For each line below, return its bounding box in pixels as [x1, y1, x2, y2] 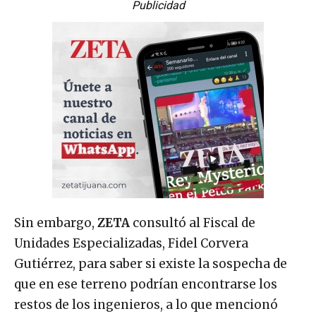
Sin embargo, [14, 215, 97, 231]
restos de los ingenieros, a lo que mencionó [14, 297, 278, 313]
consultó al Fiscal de [130, 215, 255, 231]
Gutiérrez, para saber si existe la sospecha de [14, 256, 287, 272]
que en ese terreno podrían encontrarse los [14, 276, 277, 293]
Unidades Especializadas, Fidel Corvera [14, 236, 248, 252]
